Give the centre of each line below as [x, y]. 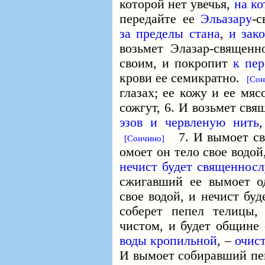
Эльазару [227, 19]
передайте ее [160, 19]
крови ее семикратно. [183, 78]
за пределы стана [170, 34]
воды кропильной [169, 241]
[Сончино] [144, 138]
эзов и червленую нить [189, 122]
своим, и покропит [176, 63]
